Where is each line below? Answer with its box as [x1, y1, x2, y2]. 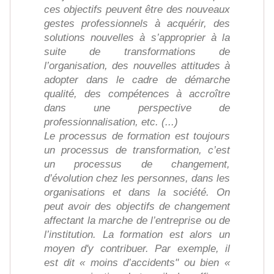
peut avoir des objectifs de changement [44, 201, 230, 213]
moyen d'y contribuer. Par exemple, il [44, 243, 230, 255]
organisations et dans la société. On [44, 187, 230, 199]
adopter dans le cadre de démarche [44, 74, 230, 86]
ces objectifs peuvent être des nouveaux [44, 4, 230, 16]
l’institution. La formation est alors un [44, 229, 230, 241]
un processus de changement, [44, 158, 230, 171]
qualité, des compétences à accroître [44, 88, 230, 100]
